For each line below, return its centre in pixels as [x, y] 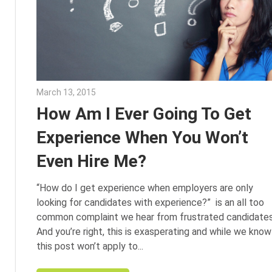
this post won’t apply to [87, 246]
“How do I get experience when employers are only [144, 188]
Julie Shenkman [127, 92]
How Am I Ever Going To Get [144, 114]
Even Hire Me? [91, 161]
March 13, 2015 [66, 92]
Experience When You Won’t [142, 137]
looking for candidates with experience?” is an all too [150, 203]
